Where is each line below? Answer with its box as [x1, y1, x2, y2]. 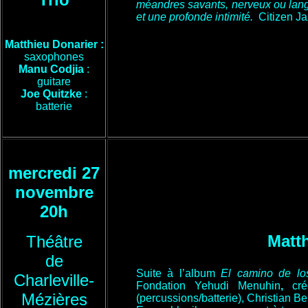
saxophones [24, 51, 84, 63]
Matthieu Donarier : [4, 38, 104, 50]
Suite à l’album [136, 267, 221, 279]
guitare [37, 76, 71, 87]
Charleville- [14, 271, 94, 289]
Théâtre [25, 232, 82, 251]
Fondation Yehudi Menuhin [136, 280, 280, 291]
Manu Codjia [19, 63, 84, 75]
